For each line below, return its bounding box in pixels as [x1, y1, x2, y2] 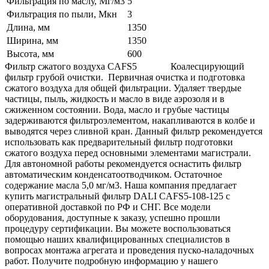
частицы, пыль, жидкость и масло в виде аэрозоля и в [5, 93, 225, 104]
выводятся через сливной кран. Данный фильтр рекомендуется [5, 125, 262, 136]
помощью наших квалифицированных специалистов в [5, 234, 230, 244]
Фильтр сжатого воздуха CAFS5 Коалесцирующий [5, 61, 244, 71]
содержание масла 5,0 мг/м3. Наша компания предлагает [5, 180, 237, 190]
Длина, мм [7, 22, 50, 32]
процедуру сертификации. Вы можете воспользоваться [5, 223, 231, 234]
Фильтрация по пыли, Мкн [7, 8, 117, 19]
